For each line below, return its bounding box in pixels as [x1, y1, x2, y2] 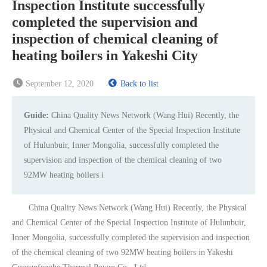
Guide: [24, 111, 51, 120]
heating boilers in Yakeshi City [12, 48, 198, 63]
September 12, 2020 [26, 79, 94, 88]
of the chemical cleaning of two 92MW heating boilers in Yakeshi [12, 248, 233, 257]
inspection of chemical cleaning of [12, 31, 218, 46]
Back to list [120, 79, 159, 88]
